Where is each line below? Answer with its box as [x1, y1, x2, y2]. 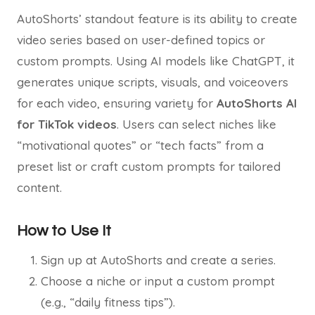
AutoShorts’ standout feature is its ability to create [17, 11, 297, 26]
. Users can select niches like [117, 117, 276, 131]
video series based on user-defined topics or [17, 32, 265, 47]
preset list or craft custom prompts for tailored [17, 159, 281, 174]
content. [17, 180, 62, 195]
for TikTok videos [17, 117, 117, 131]
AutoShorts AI [217, 96, 297, 110]
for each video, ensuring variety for [17, 96, 217, 110]
